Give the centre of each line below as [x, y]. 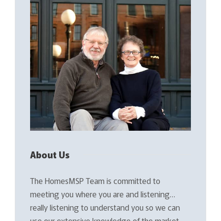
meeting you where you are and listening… [103, 194]
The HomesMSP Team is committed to [95, 180]
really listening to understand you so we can [105, 207]
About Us [50, 154]
